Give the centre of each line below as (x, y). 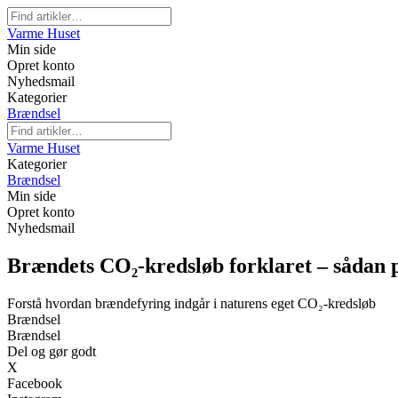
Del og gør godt (52, 351)
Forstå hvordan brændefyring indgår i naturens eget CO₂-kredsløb (191, 303)
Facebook (35, 383)
